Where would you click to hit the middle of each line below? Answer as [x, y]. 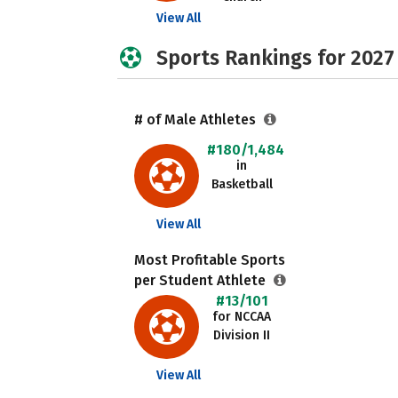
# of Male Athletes [197, 119]
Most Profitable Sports [210, 260]
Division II [242, 335]
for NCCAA [242, 317]
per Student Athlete [202, 280]
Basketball [242, 184]
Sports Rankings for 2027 [275, 58]
